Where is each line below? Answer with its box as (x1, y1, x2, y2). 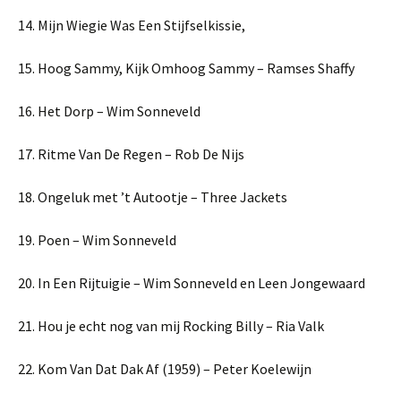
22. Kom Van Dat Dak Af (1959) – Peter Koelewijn (18, 360, 311, 379)
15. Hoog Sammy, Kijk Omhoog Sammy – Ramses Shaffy (18, 59, 354, 78)
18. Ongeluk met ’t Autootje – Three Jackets (18, 188, 287, 207)
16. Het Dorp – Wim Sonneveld (18, 102, 200, 121)
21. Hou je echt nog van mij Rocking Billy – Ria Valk (18, 317, 324, 336)
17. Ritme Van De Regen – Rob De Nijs (18, 145, 244, 164)
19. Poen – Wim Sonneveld (18, 231, 176, 250)
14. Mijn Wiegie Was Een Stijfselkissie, (18, 16, 245, 35)
